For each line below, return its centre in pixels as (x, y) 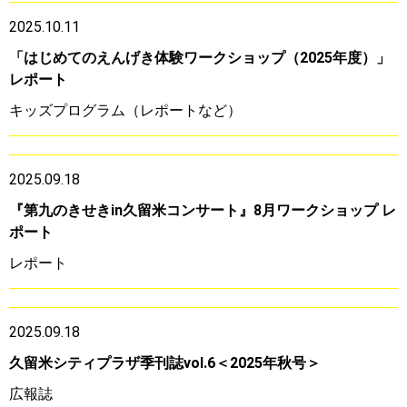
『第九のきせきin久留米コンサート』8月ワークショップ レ (203, 210)
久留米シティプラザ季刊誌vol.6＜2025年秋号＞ (165, 362)
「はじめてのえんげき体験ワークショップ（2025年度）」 (200, 57)
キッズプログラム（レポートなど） (125, 110)
